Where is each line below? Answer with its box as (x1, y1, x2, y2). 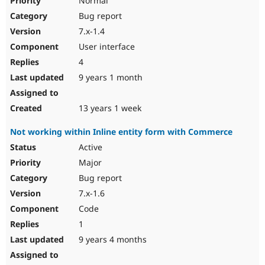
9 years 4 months (76, 234, 147, 245)
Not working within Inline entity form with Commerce (10, 126, 232, 138)
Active (76, 141, 102, 153)
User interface (76, 41, 135, 53)
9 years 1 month (76, 72, 143, 83)
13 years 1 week (76, 102, 141, 114)
